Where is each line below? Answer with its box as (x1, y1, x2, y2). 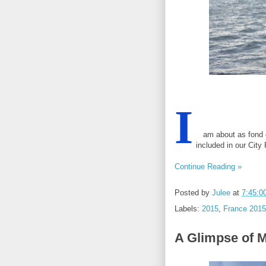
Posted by (175, 188, 212, 198)
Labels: (175, 204, 202, 214)
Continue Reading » (175, 162, 242, 172)
